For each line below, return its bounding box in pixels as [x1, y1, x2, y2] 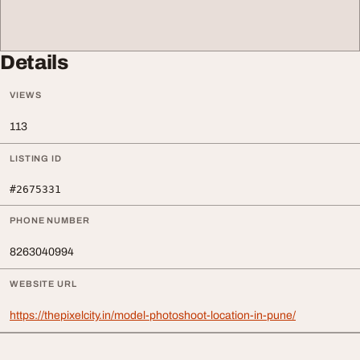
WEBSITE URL [10, 279, 77, 288]
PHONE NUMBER [10, 215, 90, 225]
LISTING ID [10, 153, 62, 163]
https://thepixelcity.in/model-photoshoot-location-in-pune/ [10, 309, 296, 321]
